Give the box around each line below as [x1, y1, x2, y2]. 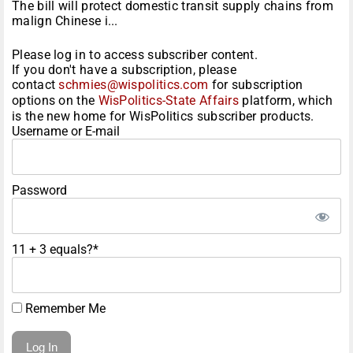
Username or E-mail [12, 124, 120, 139]
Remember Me [22, 301, 106, 317]
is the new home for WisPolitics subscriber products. [12, 109, 314, 124]
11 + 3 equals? [12, 242, 93, 258]
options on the [12, 93, 98, 109]
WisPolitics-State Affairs [98, 93, 240, 109]
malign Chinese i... [12, 13, 118, 29]
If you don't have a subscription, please [12, 62, 237, 78]
